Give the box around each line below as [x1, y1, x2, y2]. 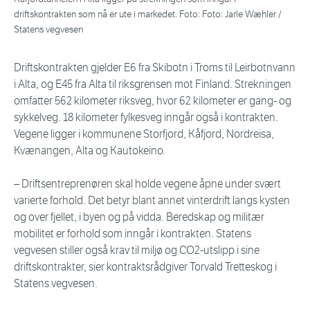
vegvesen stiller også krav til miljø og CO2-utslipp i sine [14, 244, 259, 257]
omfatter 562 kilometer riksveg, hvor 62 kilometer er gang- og [14, 94, 291, 108]
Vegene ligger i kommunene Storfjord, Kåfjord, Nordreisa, [14, 127, 274, 141]
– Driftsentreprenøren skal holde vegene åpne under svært [14, 177, 281, 191]
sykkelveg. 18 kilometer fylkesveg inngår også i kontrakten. [14, 111, 278, 125]
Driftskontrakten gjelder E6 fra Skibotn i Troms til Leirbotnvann [14, 61, 295, 75]
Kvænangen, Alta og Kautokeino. [14, 144, 165, 158]
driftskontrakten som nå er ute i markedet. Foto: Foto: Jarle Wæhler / [14, 8, 282, 21]
